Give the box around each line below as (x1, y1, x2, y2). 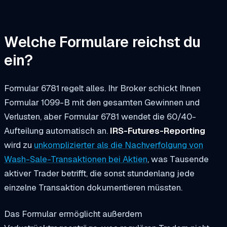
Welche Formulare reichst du (4, 32, 201, 52)
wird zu (4, 139, 34, 151)
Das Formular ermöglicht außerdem (4, 208, 142, 220)
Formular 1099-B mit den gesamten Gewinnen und (4, 97, 200, 108)
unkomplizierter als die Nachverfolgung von (34, 139, 203, 151)
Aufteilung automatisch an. (4, 125, 110, 137)
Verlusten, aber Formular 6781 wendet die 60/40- (4, 111, 196, 123)
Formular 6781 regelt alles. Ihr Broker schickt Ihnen (4, 83, 201, 94)
